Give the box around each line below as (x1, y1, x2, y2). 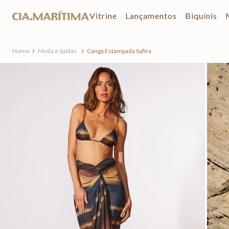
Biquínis (185, 10, 217, 20)
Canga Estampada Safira (87, 47, 151, 55)
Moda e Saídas (38, 47, 77, 55)
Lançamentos (125, 10, 177, 20)
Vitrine (89, 10, 117, 20)
